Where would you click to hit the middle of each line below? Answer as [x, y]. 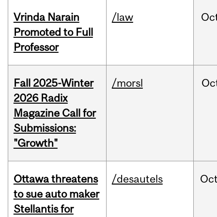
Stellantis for [43, 209]
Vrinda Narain [46, 17]
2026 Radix [40, 98]
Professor [36, 47]
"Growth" [35, 143]
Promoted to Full [53, 32]
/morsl [127, 83]
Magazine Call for [54, 113]
